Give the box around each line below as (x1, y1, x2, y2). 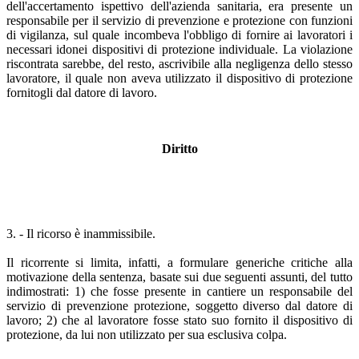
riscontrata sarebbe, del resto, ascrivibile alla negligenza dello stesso (6, 56, 353, 71)
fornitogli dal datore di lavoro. (6, 85, 157, 99)
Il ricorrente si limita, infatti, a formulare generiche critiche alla (6, 255, 353, 269)
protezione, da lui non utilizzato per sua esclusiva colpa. (6, 327, 287, 341)
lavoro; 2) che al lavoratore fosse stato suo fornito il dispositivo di (6, 313, 353, 327)
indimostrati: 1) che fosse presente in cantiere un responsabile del (6, 284, 353, 298)
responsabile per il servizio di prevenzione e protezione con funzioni (6, 13, 353, 27)
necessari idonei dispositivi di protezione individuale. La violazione (6, 42, 353, 56)
